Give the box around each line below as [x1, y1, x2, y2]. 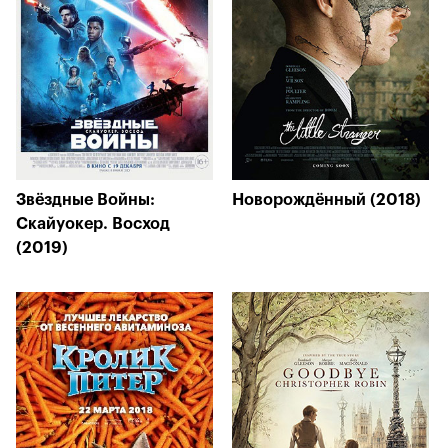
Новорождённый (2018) [232, 192, 421, 208]
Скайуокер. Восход [16, 216, 170, 232]
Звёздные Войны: [16, 192, 155, 208]
